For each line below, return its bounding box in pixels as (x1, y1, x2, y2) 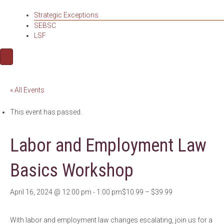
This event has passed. (10, 108, 82, 116)
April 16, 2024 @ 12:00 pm (10, 188, 91, 196)
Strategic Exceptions (34, 11, 98, 19)
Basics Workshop (10, 160, 133, 181)
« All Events (10, 86, 44, 94)
